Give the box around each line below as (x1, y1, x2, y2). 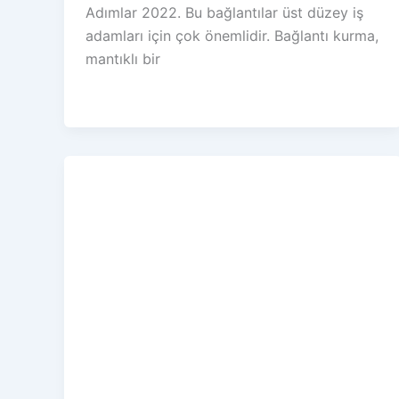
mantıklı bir (85, 50, 160, 69)
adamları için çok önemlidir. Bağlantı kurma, (85, 27, 379, 45)
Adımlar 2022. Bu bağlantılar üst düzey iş (85, 4, 363, 22)
